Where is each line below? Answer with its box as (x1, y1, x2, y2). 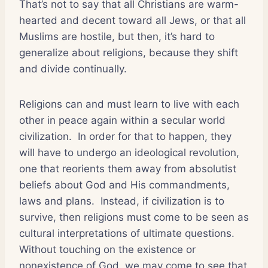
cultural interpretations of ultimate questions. (19, 227, 234, 239)
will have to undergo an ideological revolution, (19, 146, 239, 159)
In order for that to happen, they (78, 130, 232, 142)
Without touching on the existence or (19, 243, 196, 255)
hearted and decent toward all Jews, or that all (19, 14, 246, 26)
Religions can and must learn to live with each (19, 98, 239, 110)
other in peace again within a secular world (19, 114, 226, 126)
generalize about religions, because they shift (19, 46, 238, 59)
